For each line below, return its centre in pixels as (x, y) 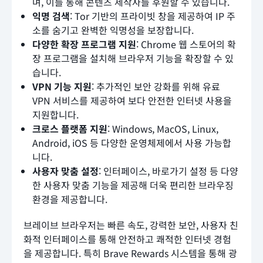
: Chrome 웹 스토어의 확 (186, 44)
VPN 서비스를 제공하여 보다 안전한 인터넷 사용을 (132, 101)
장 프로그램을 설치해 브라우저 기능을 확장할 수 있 (133, 58)
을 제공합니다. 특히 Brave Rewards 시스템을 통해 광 (130, 253)
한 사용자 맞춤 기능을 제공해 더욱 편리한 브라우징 (133, 185)
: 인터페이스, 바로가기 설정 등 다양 (168, 171)
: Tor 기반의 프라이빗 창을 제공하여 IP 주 (153, 16)
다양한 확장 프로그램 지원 (84, 44)
